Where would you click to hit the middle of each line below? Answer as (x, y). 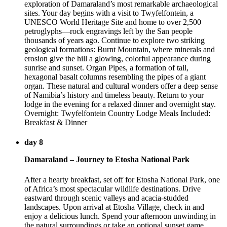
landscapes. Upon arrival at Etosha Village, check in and (114, 207)
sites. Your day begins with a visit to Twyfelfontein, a (109, 13)
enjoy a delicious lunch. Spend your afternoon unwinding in (120, 216)
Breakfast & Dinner (56, 123)
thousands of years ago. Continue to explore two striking (115, 41)
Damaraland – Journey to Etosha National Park (107, 160)
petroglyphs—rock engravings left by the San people (108, 31)
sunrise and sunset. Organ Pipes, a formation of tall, (106, 68)
